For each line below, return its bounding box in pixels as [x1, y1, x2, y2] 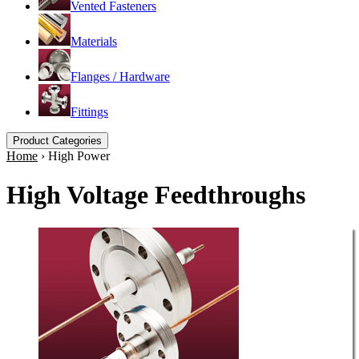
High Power [48, 149, 110, 163]
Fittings [71, 105, 108, 119]
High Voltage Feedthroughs [6, 180, 305, 210]
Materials [71, 34, 117, 48]
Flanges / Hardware [71, 70, 170, 83]
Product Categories [13, 135, 102, 147]
